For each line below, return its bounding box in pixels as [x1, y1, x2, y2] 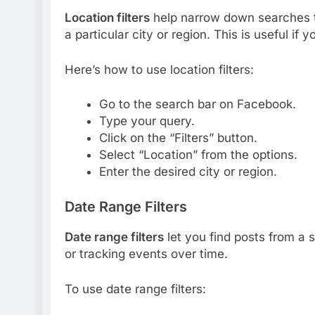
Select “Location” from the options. [98, 148, 297, 162]
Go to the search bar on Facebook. [98, 97, 296, 112]
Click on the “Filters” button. [98, 131, 257, 146]
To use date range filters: [65, 281, 206, 296]
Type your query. [98, 114, 195, 129]
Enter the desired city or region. [98, 165, 277, 179]
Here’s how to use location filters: [65, 62, 254, 77]
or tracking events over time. [65, 247, 228, 262]
